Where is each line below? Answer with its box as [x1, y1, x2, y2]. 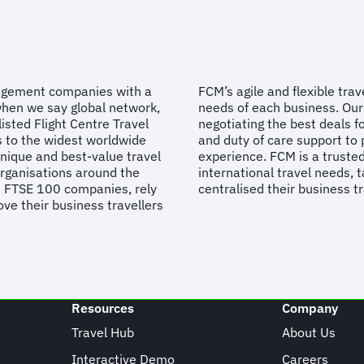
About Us [282, 324, 336, 340]
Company [282, 300, 339, 316]
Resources [71, 300, 134, 316]
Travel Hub [71, 324, 134, 340]
